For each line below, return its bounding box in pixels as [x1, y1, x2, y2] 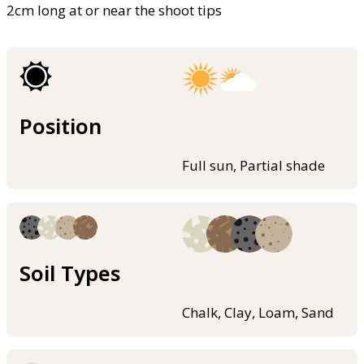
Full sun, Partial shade [182, 156, 325, 175]
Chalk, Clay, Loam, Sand [182, 303, 334, 323]
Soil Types [19, 259, 120, 288]
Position [19, 112, 102, 140]
